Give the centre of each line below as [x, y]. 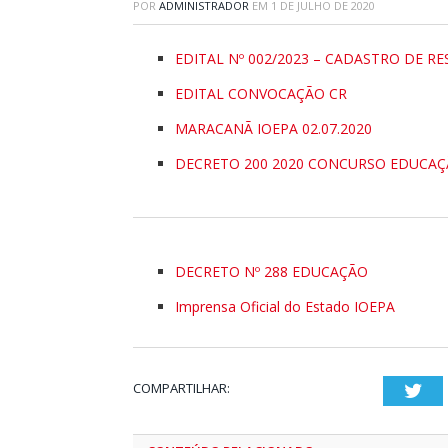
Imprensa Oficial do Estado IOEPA [285, 306]
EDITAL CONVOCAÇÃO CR [261, 93]
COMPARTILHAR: [181, 388]
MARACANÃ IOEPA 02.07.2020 [273, 128]
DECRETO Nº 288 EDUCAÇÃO [271, 271]
